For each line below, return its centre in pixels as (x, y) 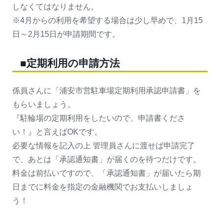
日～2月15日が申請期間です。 (66, 34)
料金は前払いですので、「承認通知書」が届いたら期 (107, 173)
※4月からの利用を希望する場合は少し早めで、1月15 (108, 21)
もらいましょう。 (44, 105)
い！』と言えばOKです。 (57, 132)
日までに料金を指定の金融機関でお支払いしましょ (103, 187)
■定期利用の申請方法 (69, 63)
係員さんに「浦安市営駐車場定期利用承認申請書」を (107, 91)
